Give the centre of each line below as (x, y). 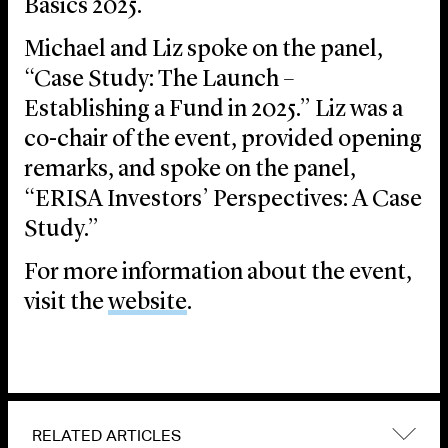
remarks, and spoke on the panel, (190, 170)
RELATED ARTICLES (106, 436)
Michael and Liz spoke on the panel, (203, 50)
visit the (66, 303)
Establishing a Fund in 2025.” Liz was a (213, 110)
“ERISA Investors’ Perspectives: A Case (223, 200)
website (147, 303)
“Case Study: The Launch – (159, 80)
